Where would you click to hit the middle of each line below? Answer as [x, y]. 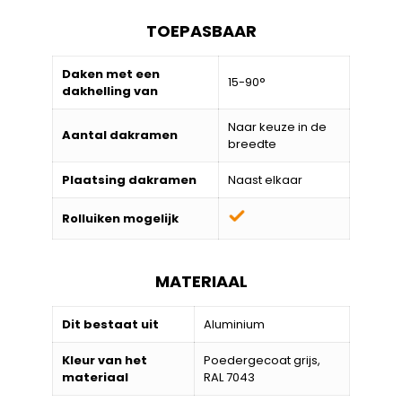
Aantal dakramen [120, 135]
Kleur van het [105, 360]
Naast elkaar [265, 179]
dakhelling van [110, 91]
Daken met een [111, 74]
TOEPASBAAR [201, 31]
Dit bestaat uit [110, 324]
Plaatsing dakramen [129, 179]
